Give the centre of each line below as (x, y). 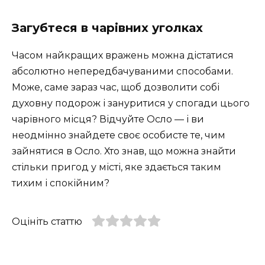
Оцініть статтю (47, 221)
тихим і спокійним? (61, 183)
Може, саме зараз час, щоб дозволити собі (116, 87)
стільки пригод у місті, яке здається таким (117, 167)
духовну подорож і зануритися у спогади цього (131, 103)
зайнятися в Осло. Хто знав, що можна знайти (124, 151)
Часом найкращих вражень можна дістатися (123, 55)
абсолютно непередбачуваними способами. (122, 71)
